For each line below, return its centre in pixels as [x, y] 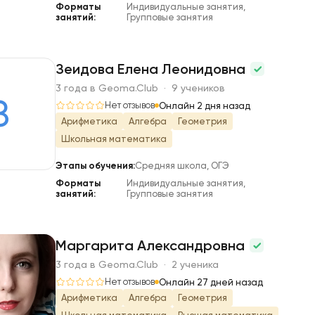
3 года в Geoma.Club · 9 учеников [140, 88]
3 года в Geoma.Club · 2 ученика [137, 264]
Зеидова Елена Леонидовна [152, 69]
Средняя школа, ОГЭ [182, 166]
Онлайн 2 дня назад [205, 105]
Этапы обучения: [95, 166]
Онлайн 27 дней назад [211, 282]
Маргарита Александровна [152, 245]
